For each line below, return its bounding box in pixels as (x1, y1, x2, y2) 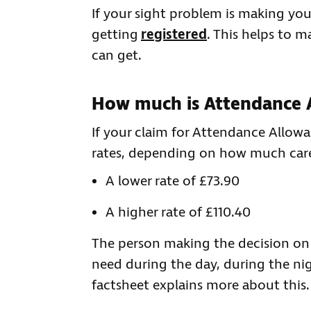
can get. (92, 47, 142, 66)
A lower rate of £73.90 (106, 172, 239, 192)
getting (92, 26, 141, 45)
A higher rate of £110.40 (106, 203, 251, 223)
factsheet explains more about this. (92, 276, 310, 296)
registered (141, 26, 207, 45)
